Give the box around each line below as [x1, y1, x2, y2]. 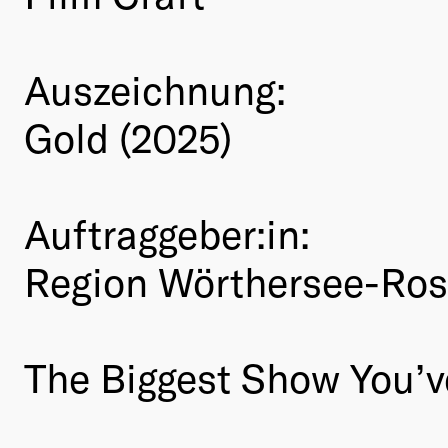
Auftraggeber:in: [24, 209, 310, 258]
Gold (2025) [24, 113, 232, 162]
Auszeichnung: [24, 65, 286, 114]
